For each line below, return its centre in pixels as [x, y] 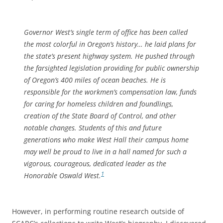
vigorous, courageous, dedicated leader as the [95, 163]
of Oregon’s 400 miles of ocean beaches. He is [95, 80]
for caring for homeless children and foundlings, [99, 104]
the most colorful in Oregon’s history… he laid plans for [110, 44]
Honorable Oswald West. [62, 175]
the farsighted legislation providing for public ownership [111, 68]
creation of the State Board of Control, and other [100, 115]
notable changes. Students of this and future [93, 127]
